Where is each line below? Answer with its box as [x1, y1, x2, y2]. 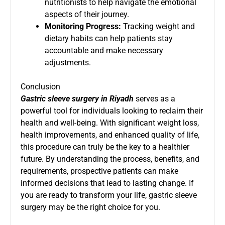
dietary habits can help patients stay [45, 33, 173, 43]
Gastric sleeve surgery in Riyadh [21, 93, 134, 103]
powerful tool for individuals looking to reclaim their [21, 105, 203, 116]
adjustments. [45, 57, 91, 67]
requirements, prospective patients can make [21, 166, 178, 176]
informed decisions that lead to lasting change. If [21, 178, 194, 188]
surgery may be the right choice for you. [21, 202, 160, 212]
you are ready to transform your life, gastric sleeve [21, 190, 197, 200]
